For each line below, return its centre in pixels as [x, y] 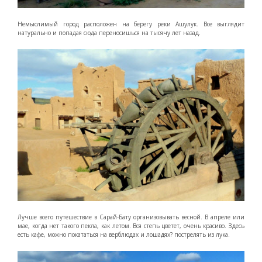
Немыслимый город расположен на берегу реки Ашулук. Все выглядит [131, 24]
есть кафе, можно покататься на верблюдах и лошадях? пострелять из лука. [124, 235]
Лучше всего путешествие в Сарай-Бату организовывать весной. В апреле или [131, 217]
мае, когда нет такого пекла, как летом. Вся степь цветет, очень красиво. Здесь [131, 226]
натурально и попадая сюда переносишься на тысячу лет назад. [109, 33]
